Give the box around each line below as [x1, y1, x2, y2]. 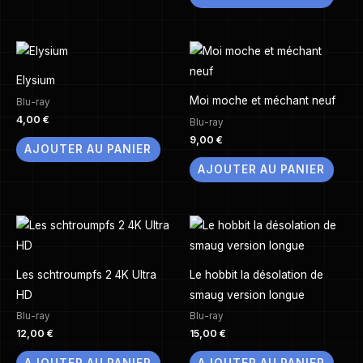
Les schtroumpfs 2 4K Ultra [16, 267, 156, 281]
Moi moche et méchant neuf [190, 94, 335, 108]
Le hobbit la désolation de [190, 267, 323, 281]
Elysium [16, 74, 55, 88]
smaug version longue [190, 288, 305, 301]
